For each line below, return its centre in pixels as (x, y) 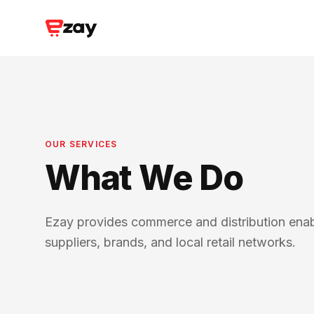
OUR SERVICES (81, 144)
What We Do (144, 178)
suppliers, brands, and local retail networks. (170, 242)
